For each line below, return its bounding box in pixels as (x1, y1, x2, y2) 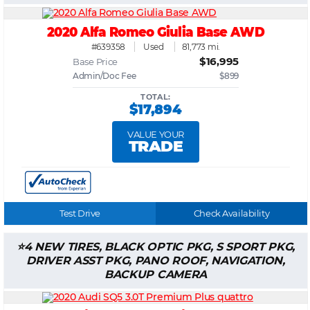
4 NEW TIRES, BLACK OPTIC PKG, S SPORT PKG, (24, 239, 295, 253)
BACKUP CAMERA (104, 267, 207, 281)
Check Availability (193, 207, 270, 219)
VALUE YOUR (127, 129, 184, 140)
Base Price (73, 56, 118, 67)
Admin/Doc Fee (73, 71, 136, 81)
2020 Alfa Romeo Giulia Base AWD (47, 23, 264, 41)
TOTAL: (140, 92, 171, 102)
